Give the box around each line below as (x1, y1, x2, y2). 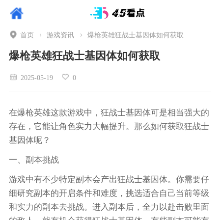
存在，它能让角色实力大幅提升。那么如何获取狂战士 (8, 121, 209, 131)
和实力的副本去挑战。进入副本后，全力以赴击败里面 (8, 202, 209, 212)
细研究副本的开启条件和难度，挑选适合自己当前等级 (8, 188, 209, 198)
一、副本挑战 (8, 155, 59, 165)
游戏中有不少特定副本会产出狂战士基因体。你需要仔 (8, 174, 209, 184)
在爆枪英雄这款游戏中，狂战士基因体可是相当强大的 (8, 108, 209, 117)
